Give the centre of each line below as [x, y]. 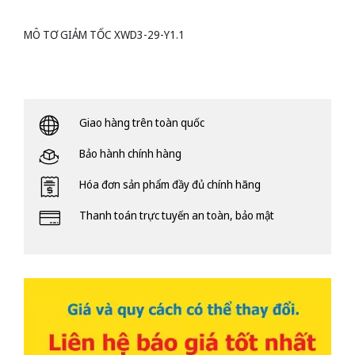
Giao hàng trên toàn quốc [142, 123]
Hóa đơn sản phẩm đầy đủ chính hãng [170, 185]
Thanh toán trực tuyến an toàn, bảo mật [177, 216]
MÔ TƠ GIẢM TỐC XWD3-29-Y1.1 [104, 35]
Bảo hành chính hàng [130, 154]
